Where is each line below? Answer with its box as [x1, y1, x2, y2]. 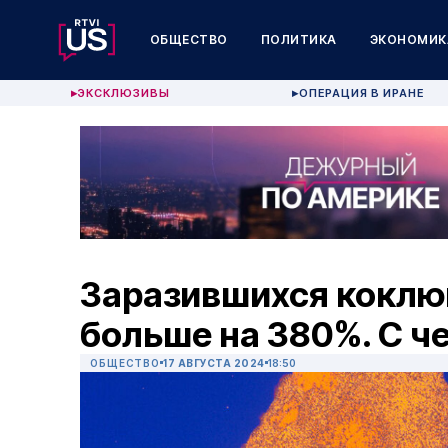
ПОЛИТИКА [260, 32, 337, 47]
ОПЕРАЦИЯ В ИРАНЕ [299, 86, 425, 100]
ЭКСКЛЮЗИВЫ [78, 86, 171, 100]
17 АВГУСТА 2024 [163, 357, 265, 370]
